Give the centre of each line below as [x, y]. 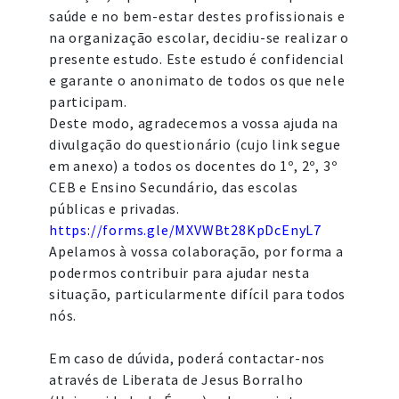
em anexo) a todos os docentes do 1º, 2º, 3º [193, 166]
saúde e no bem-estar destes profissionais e [197, 16]
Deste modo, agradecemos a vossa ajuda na [194, 123]
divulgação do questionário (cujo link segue [195, 144]
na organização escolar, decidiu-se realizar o [199, 37]
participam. [88, 102]
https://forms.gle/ [112, 230]
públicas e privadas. [115, 208]
